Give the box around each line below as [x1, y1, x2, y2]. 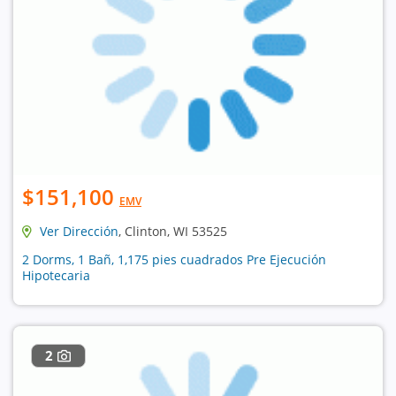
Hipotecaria [22, 266, 90, 284]
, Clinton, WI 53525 [118, 222, 227, 240]
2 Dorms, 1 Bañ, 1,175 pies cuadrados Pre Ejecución [22, 250, 326, 268]
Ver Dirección [40, 222, 118, 240]
